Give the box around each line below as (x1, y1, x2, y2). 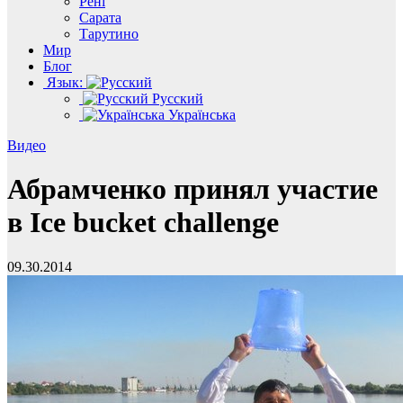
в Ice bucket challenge (7, 206, 279, 239)
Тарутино (79, 26, 139, 41)
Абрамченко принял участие (7, 173, 378, 206)
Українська (165, 107, 236, 122)
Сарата (79, 10, 121, 25)
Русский (148, 91, 203, 106)
